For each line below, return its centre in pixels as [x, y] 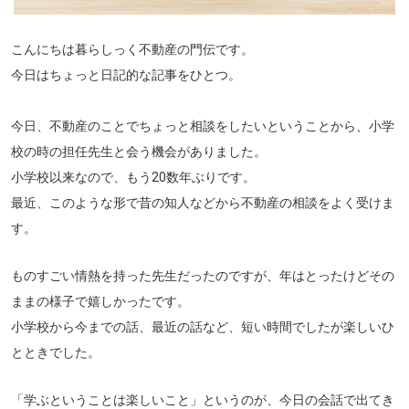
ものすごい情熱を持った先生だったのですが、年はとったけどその [203, 276]
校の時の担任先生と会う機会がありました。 [139, 152]
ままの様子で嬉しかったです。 [100, 302]
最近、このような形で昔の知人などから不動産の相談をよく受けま [203, 203]
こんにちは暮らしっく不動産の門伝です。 [132, 50]
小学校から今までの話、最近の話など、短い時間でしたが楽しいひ [203, 327]
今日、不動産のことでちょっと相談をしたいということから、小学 [203, 126]
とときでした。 [56, 353]
